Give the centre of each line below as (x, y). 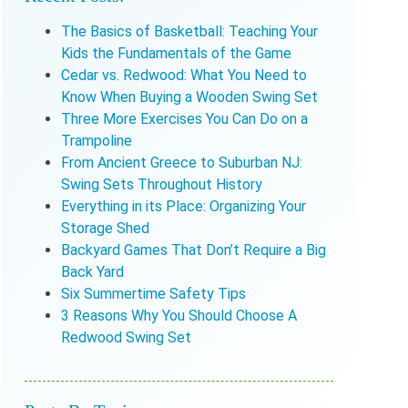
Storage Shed (105, 228)
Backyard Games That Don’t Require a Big (193, 250)
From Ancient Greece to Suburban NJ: (181, 162)
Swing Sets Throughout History (161, 184)
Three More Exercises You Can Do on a (184, 118)
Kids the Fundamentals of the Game (176, 53)
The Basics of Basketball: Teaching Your (189, 31)
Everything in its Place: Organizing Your (183, 206)
